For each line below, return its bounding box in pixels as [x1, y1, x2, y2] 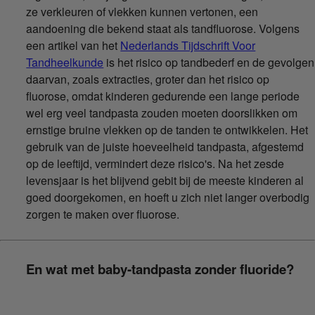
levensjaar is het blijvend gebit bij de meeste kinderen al [26, 172, 304, 188]
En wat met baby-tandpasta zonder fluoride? [26, 259, 295, 279]
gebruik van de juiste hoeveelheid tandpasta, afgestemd [26, 138, 304, 155]
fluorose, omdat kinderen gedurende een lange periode [26, 87, 300, 104]
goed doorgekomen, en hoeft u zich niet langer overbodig [26, 188, 310, 205]
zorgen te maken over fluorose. [26, 205, 180, 222]
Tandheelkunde [26, 53, 104, 70]
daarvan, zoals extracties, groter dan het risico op [26, 70, 270, 87]
